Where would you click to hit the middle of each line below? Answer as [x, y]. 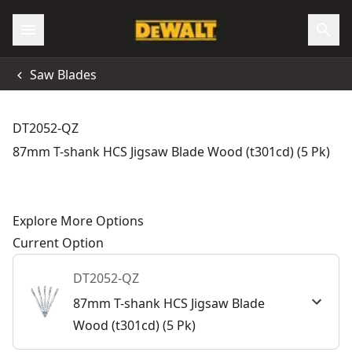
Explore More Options [78, 221]
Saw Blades [63, 74]
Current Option [58, 243]
